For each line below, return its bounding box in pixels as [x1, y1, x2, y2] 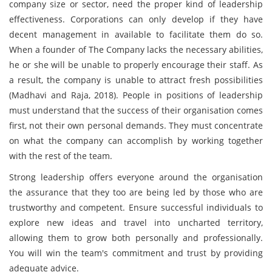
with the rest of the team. [9, 150, 112, 161]
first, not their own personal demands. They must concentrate [9, 120, 263, 131]
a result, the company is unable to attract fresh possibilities [9, 74, 263, 86]
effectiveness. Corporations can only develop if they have [9, 13, 263, 25]
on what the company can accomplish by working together [9, 135, 263, 146]
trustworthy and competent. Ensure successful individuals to [9, 202, 263, 213]
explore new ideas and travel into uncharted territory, [9, 217, 263, 228]
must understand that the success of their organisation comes [9, 104, 263, 116]
